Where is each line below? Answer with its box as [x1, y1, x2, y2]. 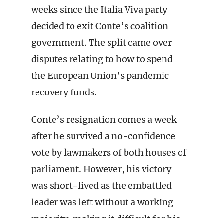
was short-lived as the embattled [31, 180, 172, 191]
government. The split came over [31, 37, 172, 48]
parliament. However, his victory [31, 163, 171, 175]
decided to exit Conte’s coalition [31, 20, 168, 32]
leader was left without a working [31, 197, 173, 208]
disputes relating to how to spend [31, 54, 173, 65]
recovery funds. [31, 87, 97, 98]
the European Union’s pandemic [31, 70, 169, 81]
